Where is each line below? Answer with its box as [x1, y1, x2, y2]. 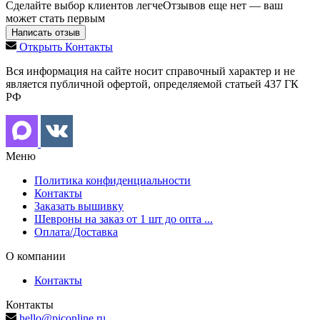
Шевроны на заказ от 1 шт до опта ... [34, 212, 213, 225]
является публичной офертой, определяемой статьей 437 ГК [6, 77, 299, 90]
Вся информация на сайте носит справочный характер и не [6, 64, 295, 77]
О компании [6, 249, 66, 262]
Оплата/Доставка [34, 225, 118, 238]
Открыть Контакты [19, 40, 113, 53]
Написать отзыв [11, 26, 80, 38]
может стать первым [6, 11, 105, 24]
